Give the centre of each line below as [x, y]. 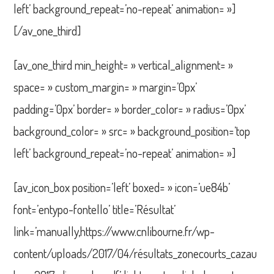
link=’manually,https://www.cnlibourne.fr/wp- [114, 231]
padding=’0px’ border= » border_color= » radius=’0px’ [130, 109]
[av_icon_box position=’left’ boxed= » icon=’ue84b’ [122, 187]
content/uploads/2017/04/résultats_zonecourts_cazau [135, 253]
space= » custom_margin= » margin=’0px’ [106, 87]
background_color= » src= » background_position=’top [132, 131]
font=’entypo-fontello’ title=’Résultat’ [95, 209]
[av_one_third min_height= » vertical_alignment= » [124, 65]
